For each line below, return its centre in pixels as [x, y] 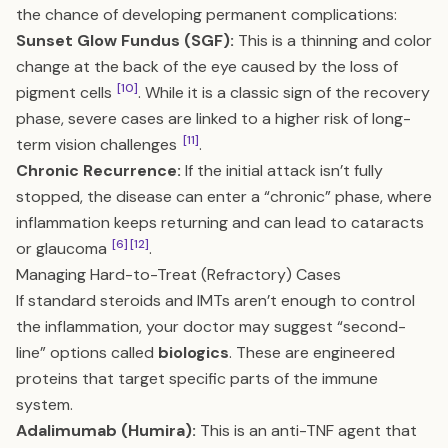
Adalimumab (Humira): [106, 430]
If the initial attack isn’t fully [282, 170]
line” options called [87, 352]
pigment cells [66, 92]
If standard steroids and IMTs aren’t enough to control [215, 300]
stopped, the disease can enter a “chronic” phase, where [224, 196]
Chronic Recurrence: [98, 170]
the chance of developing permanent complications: [206, 14]
